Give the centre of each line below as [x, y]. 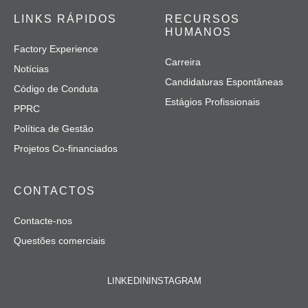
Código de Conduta [56, 89]
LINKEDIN [128, 281]
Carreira [183, 62]
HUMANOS [198, 32]
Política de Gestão [54, 129]
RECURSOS [202, 19]
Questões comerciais [59, 241]
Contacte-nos [43, 221]
